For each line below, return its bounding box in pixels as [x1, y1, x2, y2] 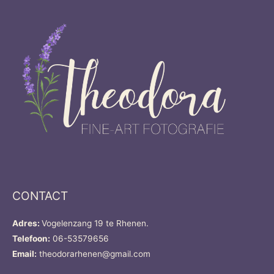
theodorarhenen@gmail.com [39, 249, 153, 259]
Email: [12, 249, 37, 259]
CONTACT [12, 188, 68, 204]
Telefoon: [12, 234, 50, 244]
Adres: [12, 218, 42, 229]
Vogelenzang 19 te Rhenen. [42, 218, 149, 229]
